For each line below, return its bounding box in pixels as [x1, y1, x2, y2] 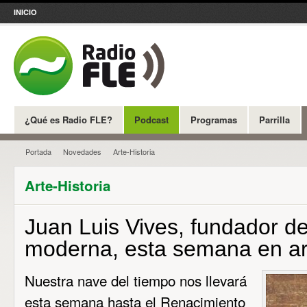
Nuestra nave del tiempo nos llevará [25, 270, 247, 291]
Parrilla [259, 113, 290, 126]
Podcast [134, 113, 169, 126]
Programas [191, 113, 237, 126]
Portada [25, 146, 51, 157]
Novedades [63, 146, 101, 157]
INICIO [14, 7, 37, 17]
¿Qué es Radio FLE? [25, 113, 112, 126]
